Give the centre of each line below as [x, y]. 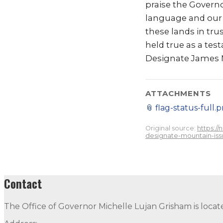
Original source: [170, 128]
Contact [23, 183]
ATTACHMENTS [178, 93]
